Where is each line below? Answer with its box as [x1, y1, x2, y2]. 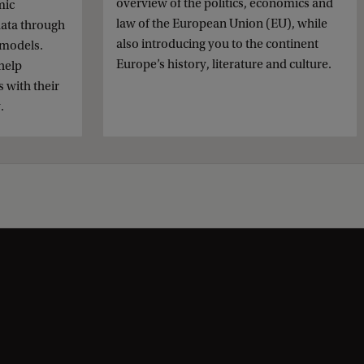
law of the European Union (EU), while [116, 16, 327, 32]
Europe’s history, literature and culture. [116, 57, 331, 72]
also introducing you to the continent [116, 37, 318, 52]
